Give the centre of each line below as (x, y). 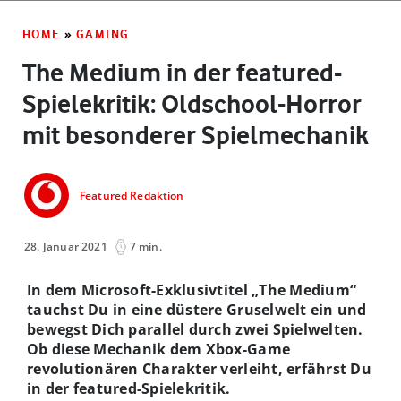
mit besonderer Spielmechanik (196, 135)
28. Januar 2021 (66, 246)
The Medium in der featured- (182, 72)
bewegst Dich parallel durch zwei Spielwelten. (195, 329)
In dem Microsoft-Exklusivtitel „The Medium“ (192, 290)
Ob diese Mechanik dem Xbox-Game (159, 349)
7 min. (145, 246)
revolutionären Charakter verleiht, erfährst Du (199, 368)
